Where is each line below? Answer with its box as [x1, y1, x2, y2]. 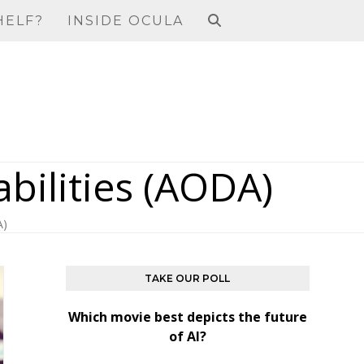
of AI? [168, 327, 206, 345]
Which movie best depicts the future [67, 308, 307, 326]
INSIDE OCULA [67, 13, 184, 28]
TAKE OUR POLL [145, 272, 231, 284]
